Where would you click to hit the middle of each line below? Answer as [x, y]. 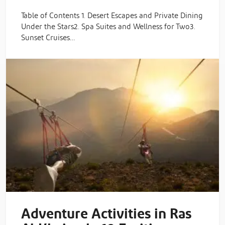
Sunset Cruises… [48, 38]
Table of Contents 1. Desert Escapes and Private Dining [112, 16]
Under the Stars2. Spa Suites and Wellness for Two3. [108, 27]
